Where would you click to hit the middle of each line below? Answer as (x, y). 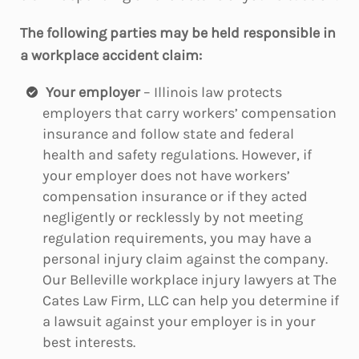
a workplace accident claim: (111, 55)
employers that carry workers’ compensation (190, 113)
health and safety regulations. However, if (177, 155)
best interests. (89, 342)
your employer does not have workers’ (166, 175)
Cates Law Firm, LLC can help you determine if (191, 301)
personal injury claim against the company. (185, 259)
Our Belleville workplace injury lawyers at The (190, 280)
